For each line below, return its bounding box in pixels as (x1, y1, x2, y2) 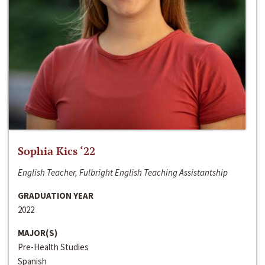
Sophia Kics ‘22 (18, 144, 95, 159)
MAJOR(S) (18, 227, 57, 239)
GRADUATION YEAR (18, 190, 93, 202)
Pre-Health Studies (18, 241, 89, 253)
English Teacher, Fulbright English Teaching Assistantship (18, 167, 228, 179)
